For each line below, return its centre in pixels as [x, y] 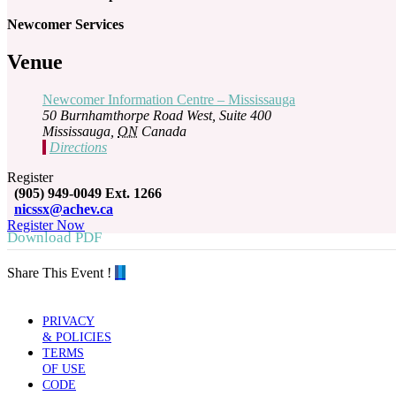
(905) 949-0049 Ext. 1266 [88, 193]
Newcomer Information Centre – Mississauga [169, 99]
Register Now [46, 225]
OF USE [64, 369]
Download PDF [54, 237]
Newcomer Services [65, 25]
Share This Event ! [59, 272]
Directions [78, 147]
